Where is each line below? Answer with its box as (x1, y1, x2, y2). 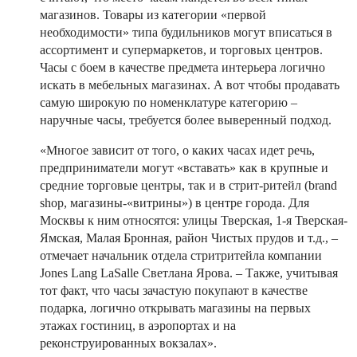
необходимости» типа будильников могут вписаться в (40, 25, 332, 39)
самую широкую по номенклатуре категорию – (40, 95, 297, 109)
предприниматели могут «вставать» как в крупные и (40, 160, 328, 175)
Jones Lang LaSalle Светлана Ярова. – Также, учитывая (40, 265, 338, 280)
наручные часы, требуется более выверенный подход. (40, 112, 331, 127)
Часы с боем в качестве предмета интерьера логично (40, 60, 325, 74)
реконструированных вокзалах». (40, 335, 217, 350)
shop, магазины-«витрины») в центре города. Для (40, 195, 309, 210)
